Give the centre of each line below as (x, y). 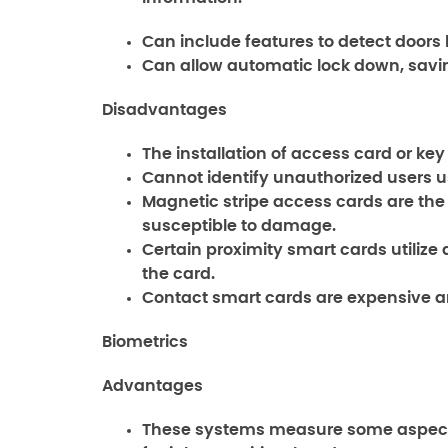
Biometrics (145, 342)
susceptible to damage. (239, 226)
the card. (178, 274)
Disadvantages (164, 110)
